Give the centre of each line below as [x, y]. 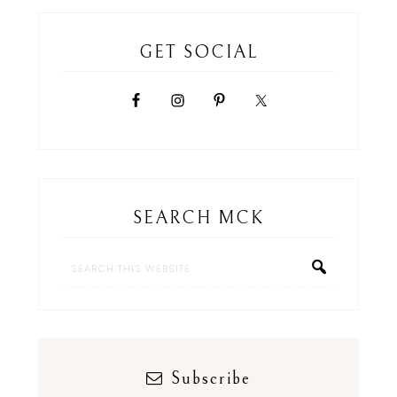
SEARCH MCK [198, 219]
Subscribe [211, 379]
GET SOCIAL [198, 53]
